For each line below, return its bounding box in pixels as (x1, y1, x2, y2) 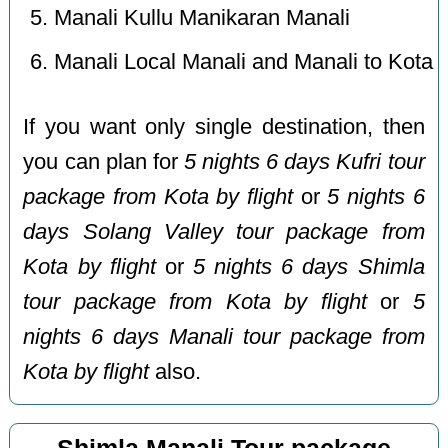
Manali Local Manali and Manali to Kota (54, 50, 434, 75)
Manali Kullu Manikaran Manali (54, 6, 351, 31)
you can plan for (23, 150, 184, 175)
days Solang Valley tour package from (23, 220, 425, 245)
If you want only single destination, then (23, 115, 425, 140)
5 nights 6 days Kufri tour (183, 150, 425, 175)
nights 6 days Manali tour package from (23, 325, 425, 350)
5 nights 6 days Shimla (193, 255, 425, 280)
